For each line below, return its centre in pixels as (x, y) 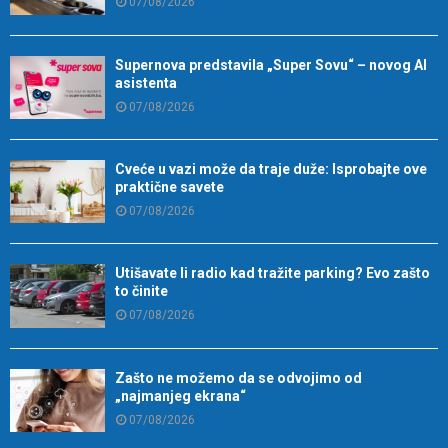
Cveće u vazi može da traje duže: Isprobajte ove (271, 169)
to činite (141, 291)
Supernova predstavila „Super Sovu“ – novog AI (271, 64)
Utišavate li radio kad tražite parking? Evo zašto (272, 273)
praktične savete (169, 187)
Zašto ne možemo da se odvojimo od (238, 377)
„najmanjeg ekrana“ (180, 395)
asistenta (146, 82)
